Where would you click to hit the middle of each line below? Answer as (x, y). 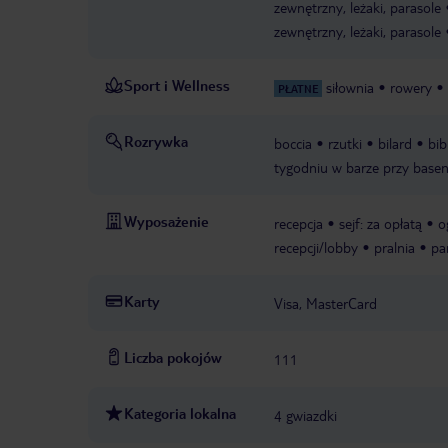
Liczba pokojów (173, 357)
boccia (293, 143)
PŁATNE (298, 89)
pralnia (394, 247)
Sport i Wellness (177, 85)
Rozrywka (156, 141)
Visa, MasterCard (325, 303)
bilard (395, 143)
